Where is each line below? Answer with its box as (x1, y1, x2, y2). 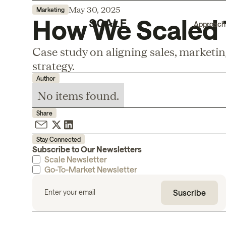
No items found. (37, 89, 119, 102)
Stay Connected (36, 136, 81, 143)
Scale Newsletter (44, 154, 107, 164)
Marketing (36, 6, 65, 13)
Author (36, 75, 55, 82)
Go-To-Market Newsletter (44, 164, 137, 174)
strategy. (32, 59, 75, 72)
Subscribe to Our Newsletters (32, 144, 142, 154)
